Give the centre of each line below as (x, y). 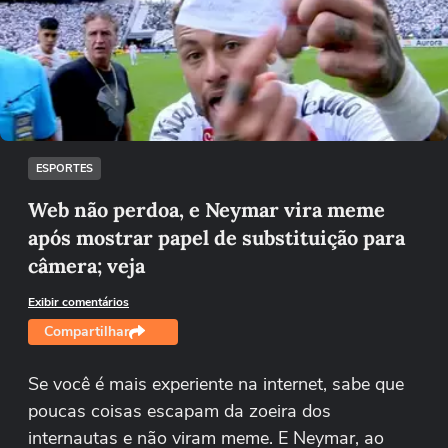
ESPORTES (64, 168)
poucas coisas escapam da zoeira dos (179, 411)
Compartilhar (86, 331)
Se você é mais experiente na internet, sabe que (216, 384)
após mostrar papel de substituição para (216, 237)
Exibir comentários (78, 302)
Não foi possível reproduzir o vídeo (224, 29)
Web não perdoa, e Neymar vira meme (206, 209)
